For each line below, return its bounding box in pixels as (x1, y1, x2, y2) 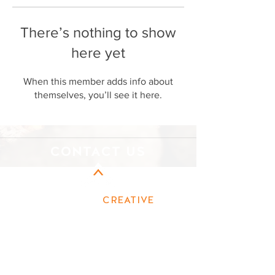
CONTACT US (50, 142, 145, 160)
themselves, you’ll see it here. (34, 90, 162, 100)
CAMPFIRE (42, 193, 103, 206)
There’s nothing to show (20, 24, 176, 41)
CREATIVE (102, 193, 155, 206)
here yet (71, 44, 125, 61)
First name (19, 224, 68, 237)
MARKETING (65, 205, 131, 218)
